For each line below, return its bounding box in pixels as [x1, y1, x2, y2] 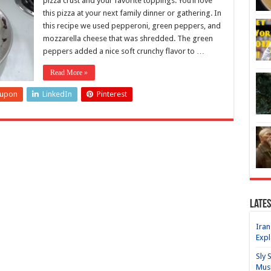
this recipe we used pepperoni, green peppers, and [42, 21, 221, 30]
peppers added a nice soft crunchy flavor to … [42, 47, 204, 56]
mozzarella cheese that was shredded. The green [42, 34, 213, 43]
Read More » [50, 68, 88, 77]
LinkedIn [42, 90, 72, 99]
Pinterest [96, 90, 127, 99]
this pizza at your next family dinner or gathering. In [42, 8, 221, 18]
